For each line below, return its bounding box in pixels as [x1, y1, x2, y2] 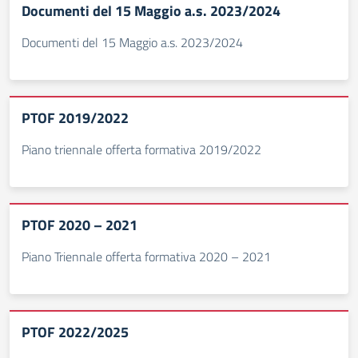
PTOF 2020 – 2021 [22, 214, 137, 236]
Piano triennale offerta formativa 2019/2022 [22, 140, 261, 159]
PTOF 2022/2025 [22, 321, 129, 343]
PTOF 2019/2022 [22, 107, 129, 129]
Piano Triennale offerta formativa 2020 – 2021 [22, 247, 271, 266]
